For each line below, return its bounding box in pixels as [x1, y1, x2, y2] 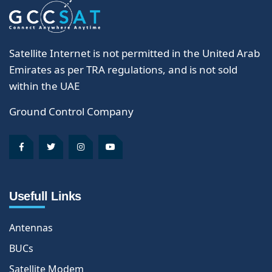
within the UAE [9, 78, 80, 93]
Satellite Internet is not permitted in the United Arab [9, 46, 260, 60]
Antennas [9, 220, 53, 234]
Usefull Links [9, 189, 81, 203]
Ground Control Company [9, 104, 134, 118]
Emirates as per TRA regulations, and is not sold [9, 62, 237, 76]
